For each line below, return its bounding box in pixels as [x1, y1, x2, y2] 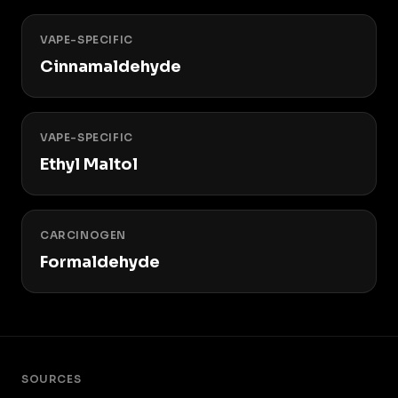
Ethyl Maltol [40, 155, 138, 174]
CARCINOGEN [40, 228, 126, 242]
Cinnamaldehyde [40, 57, 181, 76]
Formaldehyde [40, 252, 160, 272]
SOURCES [21, 372, 82, 386]
